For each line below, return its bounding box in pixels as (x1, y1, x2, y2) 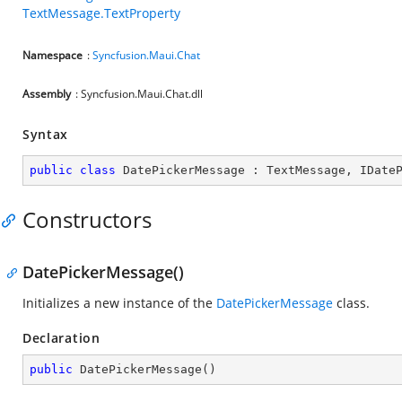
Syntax (22, 126, 69, 143)
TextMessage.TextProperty (22, 4, 180, 22)
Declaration (22, 329, 100, 346)
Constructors (22, 205, 152, 234)
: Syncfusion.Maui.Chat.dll (75, 86, 203, 101)
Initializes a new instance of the (22, 294, 216, 311)
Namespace (22, 48, 83, 63)
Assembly (22, 86, 71, 101)
